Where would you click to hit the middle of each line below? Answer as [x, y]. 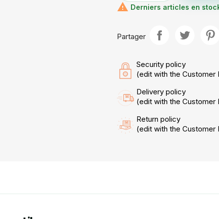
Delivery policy [161, 92]
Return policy [158, 119]
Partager [131, 36]
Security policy [161, 64]
